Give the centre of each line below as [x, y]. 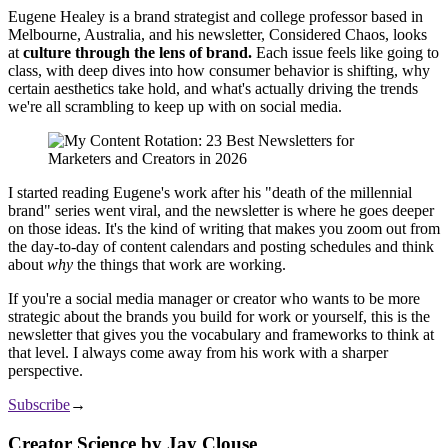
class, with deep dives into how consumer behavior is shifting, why [219, 71]
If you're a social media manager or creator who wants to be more [214, 299]
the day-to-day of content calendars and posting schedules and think [221, 247]
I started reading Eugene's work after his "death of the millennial [210, 193]
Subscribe [39, 405]
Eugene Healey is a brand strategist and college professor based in [215, 17]
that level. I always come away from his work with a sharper [198, 353]
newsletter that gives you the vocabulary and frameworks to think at [221, 335]
